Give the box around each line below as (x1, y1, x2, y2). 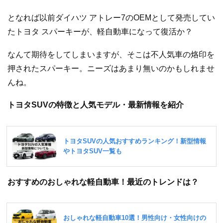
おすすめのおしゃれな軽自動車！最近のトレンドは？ (7, 177, 199, 186)
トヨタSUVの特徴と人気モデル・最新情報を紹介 (7, 101, 184, 110)
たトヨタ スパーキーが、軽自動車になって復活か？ (7, 27, 193, 36)
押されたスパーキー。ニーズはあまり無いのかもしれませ (7, 64, 215, 73)
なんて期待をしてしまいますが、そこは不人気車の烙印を (7, 50, 215, 59)
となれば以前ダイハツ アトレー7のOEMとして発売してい (7, 13, 215, 22)
